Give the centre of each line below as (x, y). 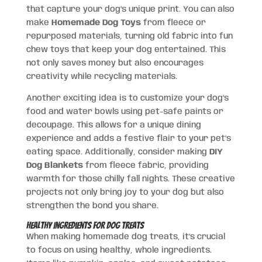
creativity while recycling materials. (101, 76)
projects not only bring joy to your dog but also (125, 192)
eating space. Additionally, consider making (118, 152)
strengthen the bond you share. (92, 206)
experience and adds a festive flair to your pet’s (128, 138)
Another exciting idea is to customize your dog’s (127, 98)
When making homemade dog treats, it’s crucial (125, 237)
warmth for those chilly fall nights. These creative (130, 179)
